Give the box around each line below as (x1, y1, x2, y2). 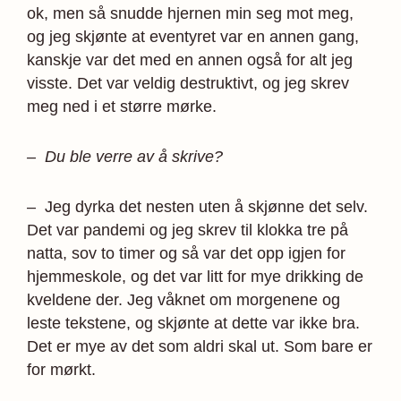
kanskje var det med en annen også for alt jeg (27, 51, 353, 70)
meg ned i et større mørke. (27, 98, 217, 116)
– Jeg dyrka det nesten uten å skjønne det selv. (27, 198, 368, 217)
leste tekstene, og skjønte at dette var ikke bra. (27, 314, 360, 333)
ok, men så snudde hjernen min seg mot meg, (27, 4, 354, 23)
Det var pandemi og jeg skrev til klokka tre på (27, 221, 348, 240)
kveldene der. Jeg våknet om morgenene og (27, 291, 340, 310)
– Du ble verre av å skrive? (27, 148, 223, 166)
